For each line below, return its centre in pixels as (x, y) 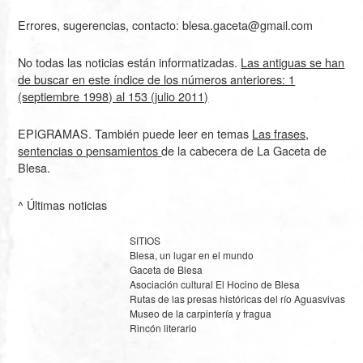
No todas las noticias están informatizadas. (130, 62)
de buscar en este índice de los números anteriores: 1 (157, 79)
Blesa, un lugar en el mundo (191, 254)
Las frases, (281, 133)
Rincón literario (163, 327)
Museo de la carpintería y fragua (200, 313)
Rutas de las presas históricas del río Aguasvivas (237, 298)
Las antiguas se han (293, 62)
